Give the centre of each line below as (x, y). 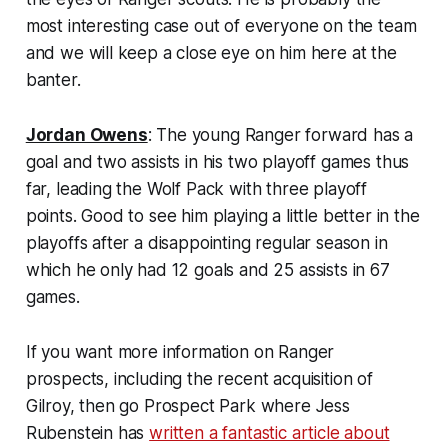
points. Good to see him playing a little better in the (222, 215)
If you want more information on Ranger (180, 351)
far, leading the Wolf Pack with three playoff (196, 188)
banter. (53, 79)
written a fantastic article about (269, 432)
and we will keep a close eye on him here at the (211, 52)
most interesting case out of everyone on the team (221, 25)
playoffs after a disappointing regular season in (206, 242)
